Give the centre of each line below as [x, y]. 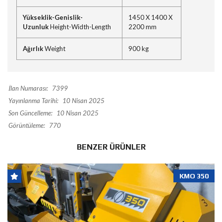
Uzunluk [36, 27]
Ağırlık [33, 49]
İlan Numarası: [28, 88]
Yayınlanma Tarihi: [33, 101]
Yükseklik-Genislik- [53, 18]
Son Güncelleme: [30, 113]
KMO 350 [194, 176]
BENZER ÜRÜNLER [111, 147]
